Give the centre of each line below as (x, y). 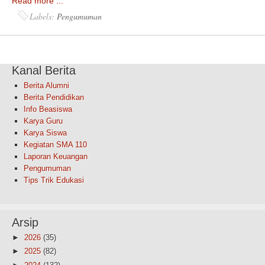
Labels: (43, 17)
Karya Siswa (45, 133)
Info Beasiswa (48, 109)
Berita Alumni (46, 86)
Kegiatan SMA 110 (55, 145)
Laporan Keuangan (56, 157)
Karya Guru (43, 121)
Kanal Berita (44, 71)
